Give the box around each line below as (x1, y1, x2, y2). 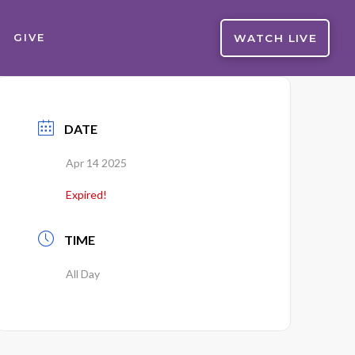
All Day (66, 267, 101, 281)
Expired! (66, 188, 108, 201)
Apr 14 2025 (66, 156, 128, 170)
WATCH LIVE (234, 31, 317, 44)
